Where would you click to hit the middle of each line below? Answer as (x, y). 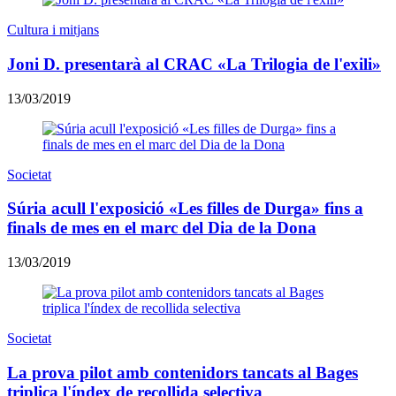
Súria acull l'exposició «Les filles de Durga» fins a (185, 209)
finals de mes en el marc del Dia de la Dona (162, 228)
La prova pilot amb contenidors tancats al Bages (183, 372)
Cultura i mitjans (53, 30)
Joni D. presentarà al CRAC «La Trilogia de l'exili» (194, 65)
